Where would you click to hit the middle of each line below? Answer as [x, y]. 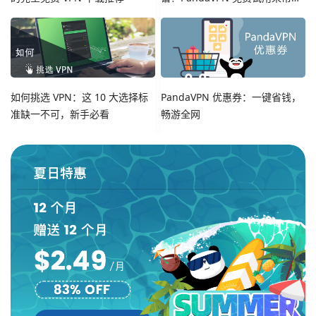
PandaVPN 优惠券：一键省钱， [231, 97]
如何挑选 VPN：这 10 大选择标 [79, 97]
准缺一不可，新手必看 [60, 114]
